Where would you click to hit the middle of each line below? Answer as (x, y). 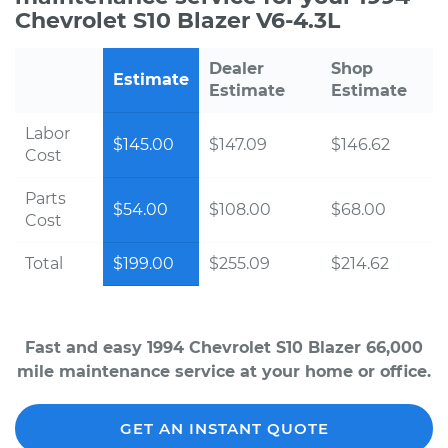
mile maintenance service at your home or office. (224, 371)
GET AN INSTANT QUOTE (224, 428)
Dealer (236, 68)
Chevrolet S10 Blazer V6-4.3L (177, 20)
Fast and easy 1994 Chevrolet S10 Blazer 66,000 (224, 347)
